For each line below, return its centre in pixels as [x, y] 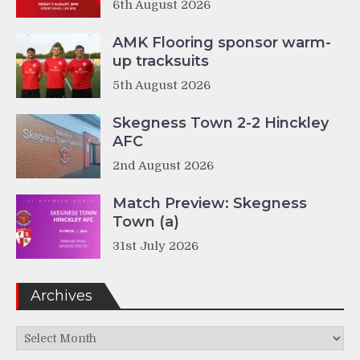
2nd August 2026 [163, 166]
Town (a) [146, 222]
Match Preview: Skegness [210, 204]
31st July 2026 [155, 246]
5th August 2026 [162, 86]
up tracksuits [161, 61]
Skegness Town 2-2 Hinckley [221, 123]
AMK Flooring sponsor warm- [222, 43]
